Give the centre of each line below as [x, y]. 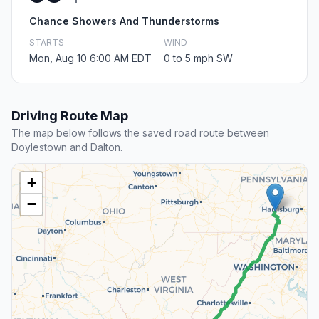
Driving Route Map [70, 116]
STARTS [47, 43]
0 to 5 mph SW [198, 58]
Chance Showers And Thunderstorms [124, 21]
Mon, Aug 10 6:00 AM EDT [90, 58]
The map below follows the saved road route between [140, 133]
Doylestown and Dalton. [67, 147]
